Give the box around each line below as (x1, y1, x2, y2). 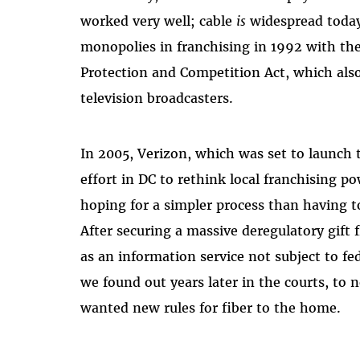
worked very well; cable (80, 13, 237, 30)
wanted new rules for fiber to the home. (80, 300, 346, 317)
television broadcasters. (80, 90, 234, 107)
